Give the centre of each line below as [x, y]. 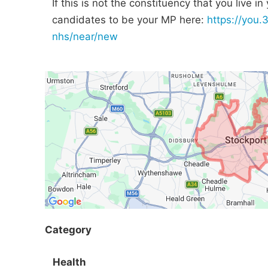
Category [68, 229]
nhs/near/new [85, 36]
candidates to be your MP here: [130, 20]
